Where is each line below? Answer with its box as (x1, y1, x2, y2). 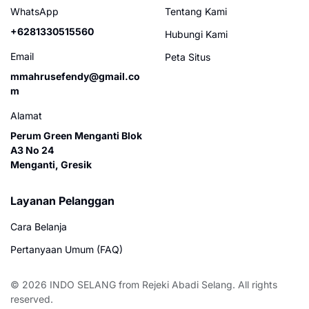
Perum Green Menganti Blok (10, 130, 142, 141)
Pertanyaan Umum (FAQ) (10, 243, 123, 255)
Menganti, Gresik (10, 159, 92, 170)
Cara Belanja (10, 221, 67, 232)
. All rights (232, 279, 277, 290)
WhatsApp (10, 6, 59, 17)
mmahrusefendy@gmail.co (10, 70, 140, 82)
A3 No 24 (10, 144, 54, 156)
